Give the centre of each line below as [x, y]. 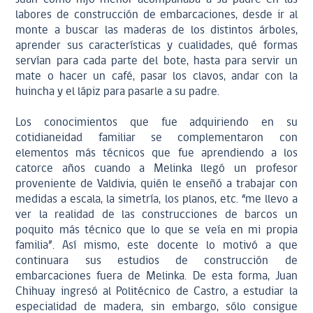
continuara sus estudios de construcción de [156, 261]
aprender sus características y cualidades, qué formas [156, 46]
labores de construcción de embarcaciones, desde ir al [156, 15]
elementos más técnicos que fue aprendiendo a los [156, 153]
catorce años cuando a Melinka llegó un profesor [156, 169]
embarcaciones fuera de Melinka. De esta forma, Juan [156, 276]
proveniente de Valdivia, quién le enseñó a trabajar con [156, 184]
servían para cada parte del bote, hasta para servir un [156, 61]
